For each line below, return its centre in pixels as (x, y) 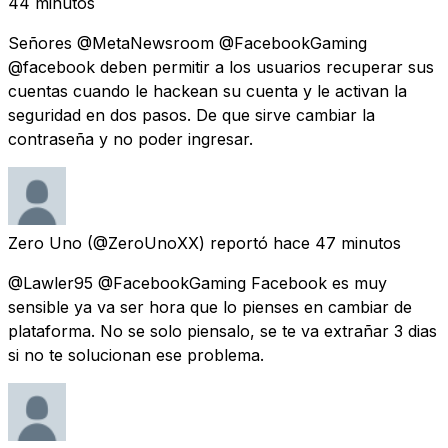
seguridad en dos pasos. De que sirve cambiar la (191, 114)
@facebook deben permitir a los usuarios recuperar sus (221, 66)
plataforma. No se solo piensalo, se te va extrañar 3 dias (222, 330)
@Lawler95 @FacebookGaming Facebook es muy (197, 282)
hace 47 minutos (337, 242)
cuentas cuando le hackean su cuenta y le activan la (207, 90)
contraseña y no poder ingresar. (130, 138)
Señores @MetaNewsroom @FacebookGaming (187, 42)
